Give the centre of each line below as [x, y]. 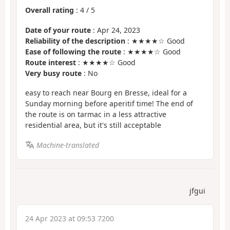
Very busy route [53, 73]
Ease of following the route [73, 51]
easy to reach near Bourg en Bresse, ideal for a [106, 93]
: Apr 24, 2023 [116, 30]
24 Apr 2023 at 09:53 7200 [70, 219]
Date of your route [58, 30]
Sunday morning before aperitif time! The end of [109, 104]
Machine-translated [68, 145]
